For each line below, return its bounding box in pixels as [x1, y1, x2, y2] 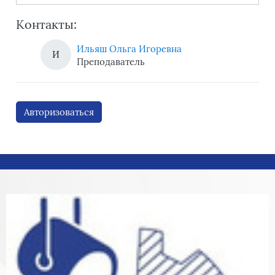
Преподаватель [77, 55, 145, 68]
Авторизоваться [24, 106, 94, 118]
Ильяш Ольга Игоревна [77, 42, 182, 55]
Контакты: [16, 16, 77, 32]
